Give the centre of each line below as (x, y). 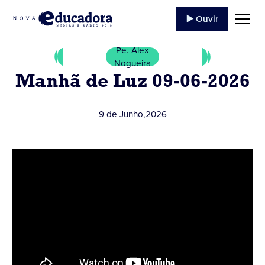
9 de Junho (121, 114)
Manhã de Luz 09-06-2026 (132, 82)
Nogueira (132, 63)
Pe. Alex (132, 50)
